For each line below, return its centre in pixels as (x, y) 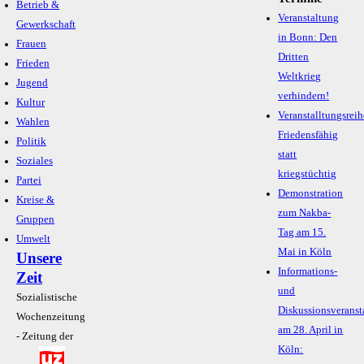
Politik (31, 142)
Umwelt (33, 239)
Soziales (35, 161)
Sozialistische (47, 298)
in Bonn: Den (308, 38)
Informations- (308, 272)
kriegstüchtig (308, 174)
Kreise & (35, 200)
